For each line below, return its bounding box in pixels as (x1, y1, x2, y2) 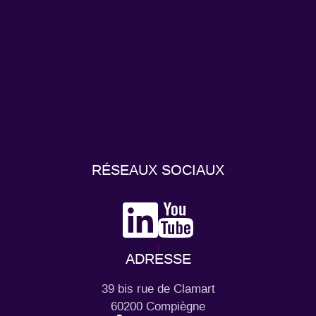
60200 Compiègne (111, 299, 205, 314)
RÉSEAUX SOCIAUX (92, 162, 224, 179)
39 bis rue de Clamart (101, 281, 215, 296)
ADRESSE (125, 250, 191, 268)
